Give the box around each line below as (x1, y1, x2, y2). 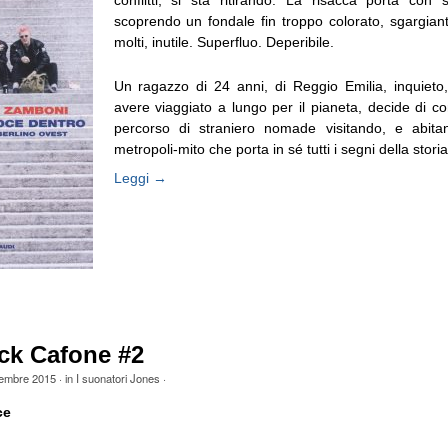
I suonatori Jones (75, 370, 160, 387)
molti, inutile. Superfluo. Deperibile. (113, 34, 334, 51)
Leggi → (113, 169, 167, 186)
